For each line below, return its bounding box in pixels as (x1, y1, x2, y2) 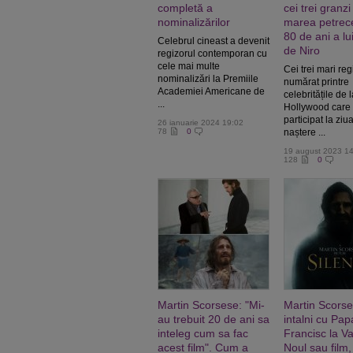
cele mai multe (158, 61, 220, 72)
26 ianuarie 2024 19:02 (158, 118, 243, 127)
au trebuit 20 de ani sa (158, 313, 269, 325)
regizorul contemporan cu (158, 48, 267, 59)
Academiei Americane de (158, 86, 265, 97)
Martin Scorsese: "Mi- (158, 299, 265, 311)
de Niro (284, 44, 320, 57)
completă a (158, 2, 213, 14)
